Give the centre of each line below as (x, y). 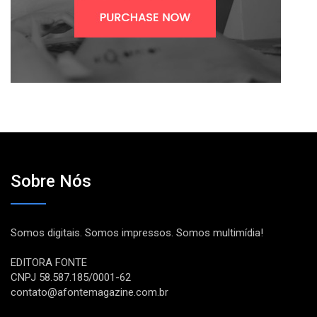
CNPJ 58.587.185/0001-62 (71, 277)
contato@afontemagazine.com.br (90, 292)
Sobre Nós (51, 181)
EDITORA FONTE (49, 262)
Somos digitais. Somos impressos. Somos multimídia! (137, 232)
